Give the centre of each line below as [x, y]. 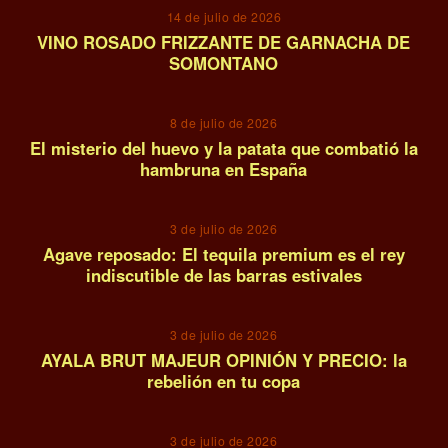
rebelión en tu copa [224, 380]
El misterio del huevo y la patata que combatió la [223, 147]
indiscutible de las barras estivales [223, 274]
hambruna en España [224, 168]
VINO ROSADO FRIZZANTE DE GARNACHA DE [224, 41]
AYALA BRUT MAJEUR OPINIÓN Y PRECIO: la [223, 359]
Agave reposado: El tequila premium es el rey [223, 253]
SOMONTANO [224, 62]
